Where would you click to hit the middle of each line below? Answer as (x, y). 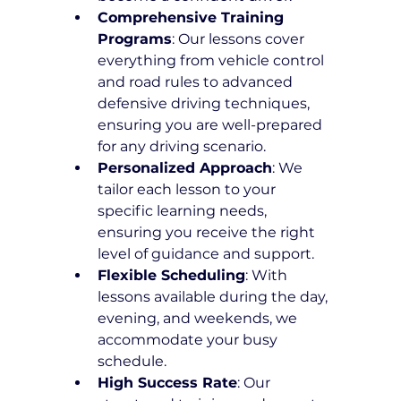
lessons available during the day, (215, 297)
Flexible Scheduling (172, 276)
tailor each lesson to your (189, 190)
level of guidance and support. (206, 254)
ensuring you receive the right (209, 233)
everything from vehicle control (213, 61)
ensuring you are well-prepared (212, 125)
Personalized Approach (185, 168)
